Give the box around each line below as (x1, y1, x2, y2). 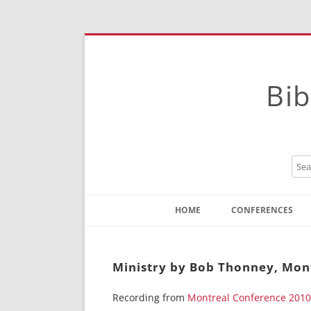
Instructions (182, 250, 232, 262)
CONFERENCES (231, 204, 293, 216)
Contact (182, 229, 215, 242)
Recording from (112, 291, 187, 304)
